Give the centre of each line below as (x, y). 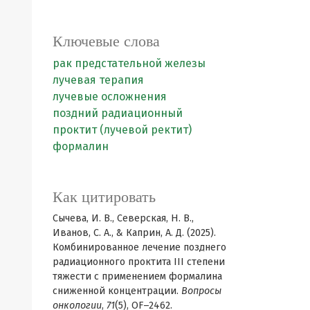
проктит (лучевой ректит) (122, 129)
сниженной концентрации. (117, 291)
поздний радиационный (118, 113)
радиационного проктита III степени (139, 262)
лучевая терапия (98, 80)
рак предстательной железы (129, 63)
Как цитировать (104, 197)
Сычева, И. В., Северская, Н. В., (123, 218)
